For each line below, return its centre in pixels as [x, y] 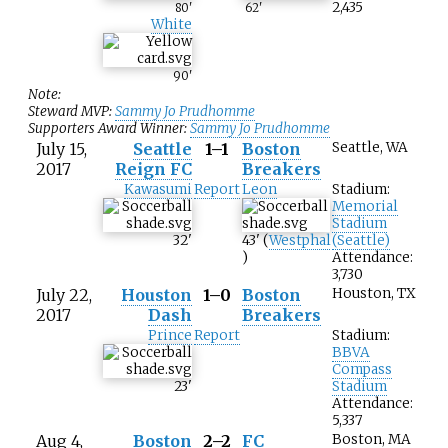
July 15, [61, 149]
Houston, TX [374, 294]
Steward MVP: [71, 112]
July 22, [64, 295]
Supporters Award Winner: [109, 129]
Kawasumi [158, 190]
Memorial [365, 207]
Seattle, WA [370, 148]
